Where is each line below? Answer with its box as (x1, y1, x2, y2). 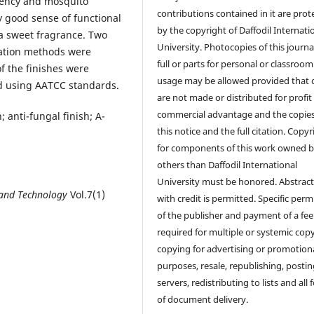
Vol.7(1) (67, 187, 105, 201)
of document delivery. (157, 292, 249, 306)
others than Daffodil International (157, 158, 298, 171)
